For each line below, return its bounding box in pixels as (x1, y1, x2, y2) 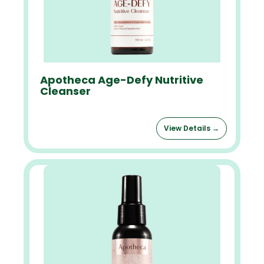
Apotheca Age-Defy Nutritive (40, 72, 203, 87)
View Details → (164, 123, 219, 133)
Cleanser (40, 84, 91, 98)
